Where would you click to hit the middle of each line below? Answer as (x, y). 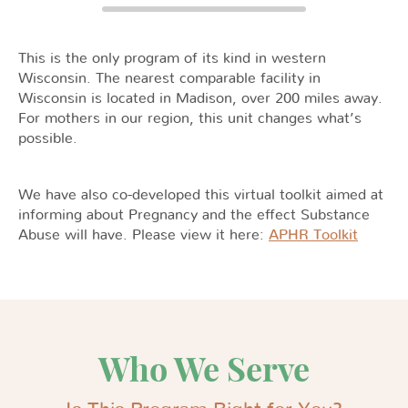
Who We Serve (204, 369)
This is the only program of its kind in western (172, 58)
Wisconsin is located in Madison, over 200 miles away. (200, 98)
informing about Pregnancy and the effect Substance (194, 215)
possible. (48, 138)
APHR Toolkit (313, 235)
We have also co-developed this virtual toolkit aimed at (201, 195)
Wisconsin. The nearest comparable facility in (169, 78)
